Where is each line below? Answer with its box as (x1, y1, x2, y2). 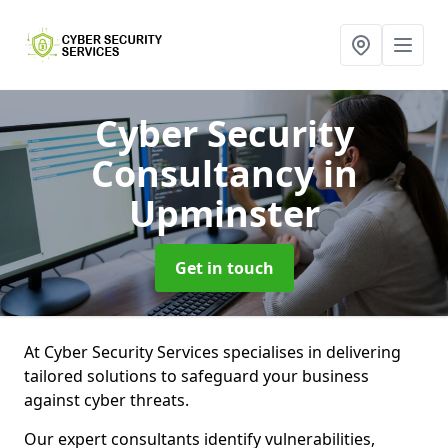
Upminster (128, 189, 320, 238)
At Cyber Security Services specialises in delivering (24, 341, 401, 363)
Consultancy (90, 149, 323, 198)
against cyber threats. (24, 389, 193, 411)
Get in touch (174, 257, 274, 279)
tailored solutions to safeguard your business (24, 365, 369, 387)
